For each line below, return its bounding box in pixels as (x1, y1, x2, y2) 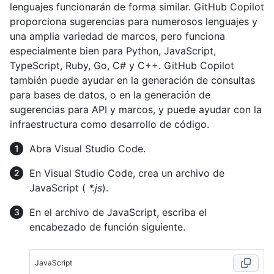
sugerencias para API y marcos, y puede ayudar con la (10, 103, 262, 116)
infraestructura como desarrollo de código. (10, 117, 209, 130)
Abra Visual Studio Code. (29, 142, 146, 155)
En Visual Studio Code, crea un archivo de (29, 166, 224, 179)
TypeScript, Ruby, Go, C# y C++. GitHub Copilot (10, 59, 234, 72)
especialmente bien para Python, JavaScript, (10, 44, 216, 57)
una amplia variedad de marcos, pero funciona (10, 29, 225, 42)
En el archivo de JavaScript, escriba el (29, 206, 207, 218)
